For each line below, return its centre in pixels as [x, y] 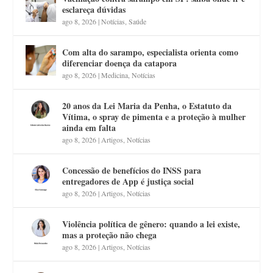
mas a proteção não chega [110, 235]
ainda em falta [89, 128]
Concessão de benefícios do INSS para [132, 170]
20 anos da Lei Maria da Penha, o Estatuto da [147, 106]
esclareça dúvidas [94, 9]
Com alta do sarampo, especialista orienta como [151, 52]
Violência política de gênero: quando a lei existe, [151, 224]
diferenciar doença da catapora [120, 63]
